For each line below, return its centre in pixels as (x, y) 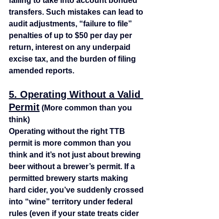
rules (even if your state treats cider (75, 214)
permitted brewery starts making (69, 178)
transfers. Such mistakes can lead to (77, 12)
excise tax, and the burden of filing (73, 59)
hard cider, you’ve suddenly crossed (77, 190)
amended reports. (42, 71)
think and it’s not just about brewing (76, 155)
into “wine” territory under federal (72, 202)
